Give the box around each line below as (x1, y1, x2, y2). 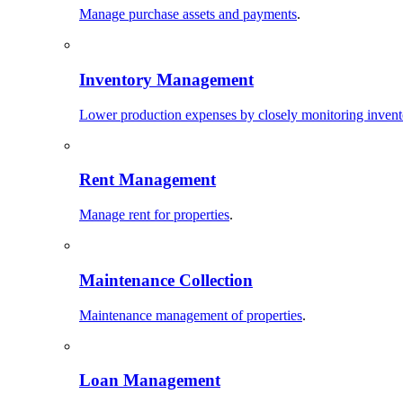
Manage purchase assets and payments (79, 6, 297, 22)
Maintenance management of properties (79, 307, 302, 323)
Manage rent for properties (79, 207, 229, 223)
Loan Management (79, 371, 220, 390)
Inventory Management (79, 69, 254, 89)
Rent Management (79, 170, 216, 190)
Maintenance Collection (79, 270, 253, 290)
